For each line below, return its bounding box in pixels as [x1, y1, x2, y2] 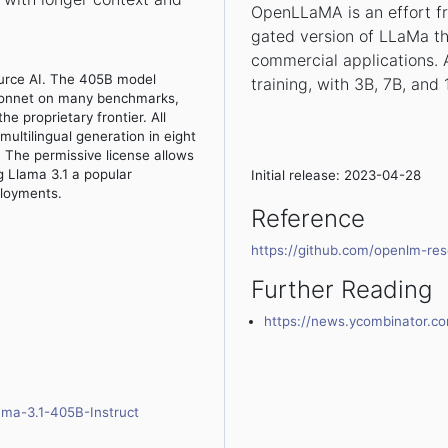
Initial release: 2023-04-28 [251, 166, 422, 183]
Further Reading [251, 274, 433, 304]
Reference [251, 203, 366, 233]
